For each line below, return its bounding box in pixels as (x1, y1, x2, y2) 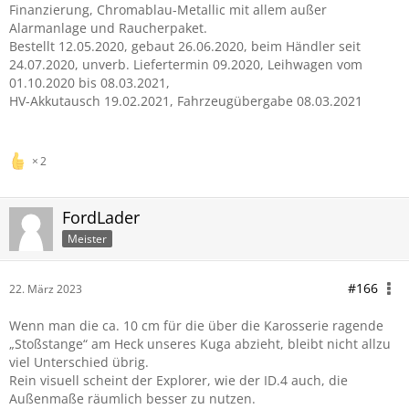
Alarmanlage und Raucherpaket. (9, 19, 207, 37)
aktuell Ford (9, 113, 67, 127)
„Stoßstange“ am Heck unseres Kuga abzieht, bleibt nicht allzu (9, 335, 391, 352)
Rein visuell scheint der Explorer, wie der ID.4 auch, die (9, 372, 348, 389)
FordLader (62, 206, 140, 228)
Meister (68, 230, 107, 246)
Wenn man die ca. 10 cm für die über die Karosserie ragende (9, 317, 383, 334)
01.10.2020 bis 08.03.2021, (9, 74, 170, 91)
